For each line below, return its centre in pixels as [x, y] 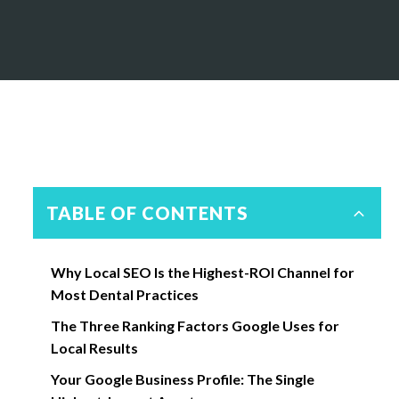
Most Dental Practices [124, 294]
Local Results [94, 348]
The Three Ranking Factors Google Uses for [195, 326]
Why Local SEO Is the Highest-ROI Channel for [202, 272]
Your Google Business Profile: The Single [182, 379]
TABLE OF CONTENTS [147, 213]
